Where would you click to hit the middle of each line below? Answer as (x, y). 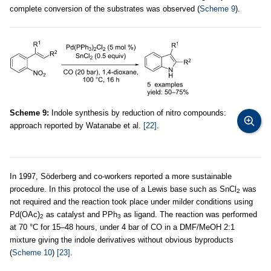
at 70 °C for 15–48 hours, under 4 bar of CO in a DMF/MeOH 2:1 (122, 227)
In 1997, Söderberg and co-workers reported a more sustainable (121, 176)
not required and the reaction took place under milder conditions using (131, 201)
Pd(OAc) (25, 214)
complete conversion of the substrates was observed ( (105, 8)
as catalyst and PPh (80, 214)
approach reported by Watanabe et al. (77, 125)
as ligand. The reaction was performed (189, 214)
